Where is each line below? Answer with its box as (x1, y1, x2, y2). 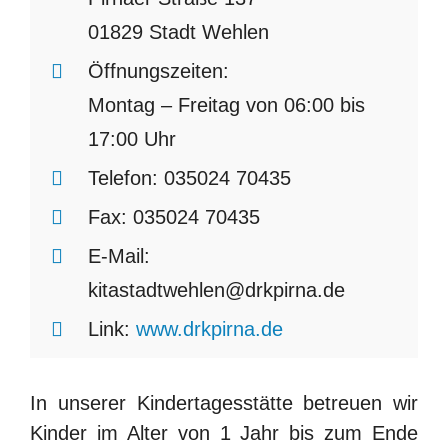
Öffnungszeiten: (87, 59, 229, 82)
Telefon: (87, 166, 158, 189)
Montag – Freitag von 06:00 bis (87, 93, 365, 116)
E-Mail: (87, 244, 150, 267)
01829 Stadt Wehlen (87, 20, 269, 43)
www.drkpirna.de (135, 317, 283, 340)
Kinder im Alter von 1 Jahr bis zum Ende (29, 422, 419, 445)
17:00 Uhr (87, 127, 176, 150)
